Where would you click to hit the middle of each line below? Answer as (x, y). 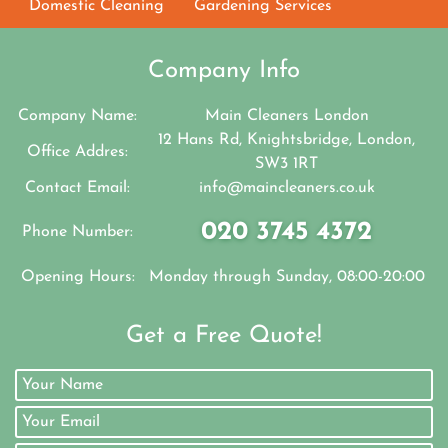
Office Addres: (77, 152)
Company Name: (77, 116)
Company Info (224, 71)
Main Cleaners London (286, 116)
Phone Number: (77, 232)
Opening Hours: (77, 277)
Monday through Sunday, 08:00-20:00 (286, 277)
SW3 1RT (286, 164)
